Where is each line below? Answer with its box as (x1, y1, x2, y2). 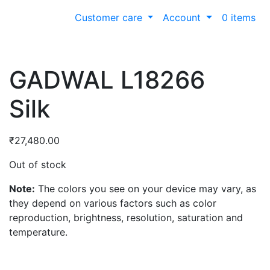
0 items (222, 11, 256, 24)
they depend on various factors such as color (9, 196, 216, 209)
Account (163, 11, 204, 24)
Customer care (74, 11, 145, 24)
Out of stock (9, 158, 66, 171)
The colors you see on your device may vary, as (35, 182, 256, 195)
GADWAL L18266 (9, 64, 205, 95)
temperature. (9, 225, 67, 238)
